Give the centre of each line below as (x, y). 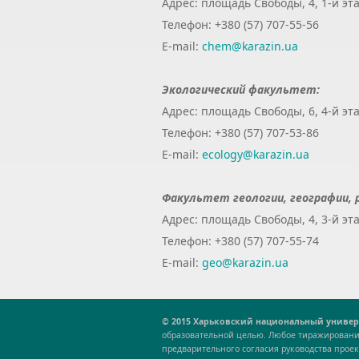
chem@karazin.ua (250, 46)
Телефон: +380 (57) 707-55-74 (240, 240)
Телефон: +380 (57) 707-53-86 (240, 132)
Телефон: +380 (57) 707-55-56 (240, 24)
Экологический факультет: (241, 89)
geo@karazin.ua (245, 262)
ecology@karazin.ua (256, 154)
